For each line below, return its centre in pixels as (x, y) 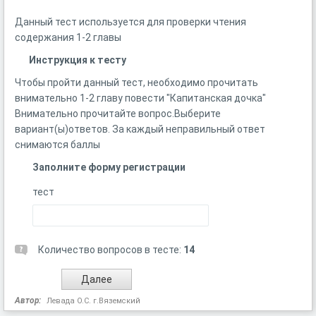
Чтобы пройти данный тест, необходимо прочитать (136, 83)
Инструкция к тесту (78, 60)
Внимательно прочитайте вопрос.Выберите (118, 114)
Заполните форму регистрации (109, 167)
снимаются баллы (57, 145)
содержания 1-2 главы (68, 37)
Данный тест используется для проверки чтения (130, 22)
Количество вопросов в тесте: (111, 250)
